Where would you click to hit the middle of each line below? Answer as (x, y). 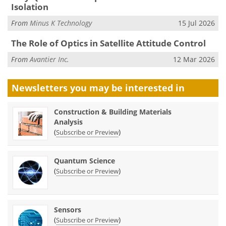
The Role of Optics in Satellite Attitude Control (108, 43)
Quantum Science (84, 160)
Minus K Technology (61, 23)
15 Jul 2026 (196, 23)
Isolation (30, 7)
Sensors (68, 209)
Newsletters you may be (68, 88)
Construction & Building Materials (113, 111)
